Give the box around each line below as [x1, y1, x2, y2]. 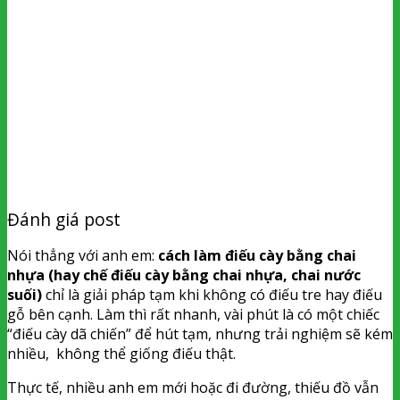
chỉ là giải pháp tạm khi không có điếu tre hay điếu [42, 284, 382, 304]
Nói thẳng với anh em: [7, 245, 158, 265]
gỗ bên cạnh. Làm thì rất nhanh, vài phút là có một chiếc [7, 304, 379, 324]
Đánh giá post [7, 206, 121, 231]
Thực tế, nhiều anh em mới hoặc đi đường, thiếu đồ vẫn [7, 377, 379, 397]
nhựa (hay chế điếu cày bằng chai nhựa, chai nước [7, 264, 361, 285]
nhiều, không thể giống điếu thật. [7, 343, 236, 363]
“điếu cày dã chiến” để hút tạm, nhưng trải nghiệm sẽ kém [7, 323, 393, 344]
